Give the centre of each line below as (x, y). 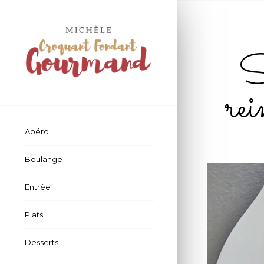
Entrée (38, 187)
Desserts (42, 242)
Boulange (44, 159)
